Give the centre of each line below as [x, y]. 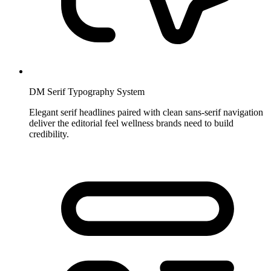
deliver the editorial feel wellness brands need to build [131, 123]
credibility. [49, 134]
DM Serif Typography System [87, 92]
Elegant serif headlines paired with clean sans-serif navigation [146, 113]
